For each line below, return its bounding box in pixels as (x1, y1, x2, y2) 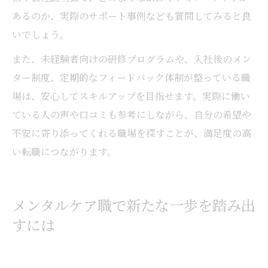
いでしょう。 (12, 27, 69, 41)
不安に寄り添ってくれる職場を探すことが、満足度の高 (12, 126, 251, 140)
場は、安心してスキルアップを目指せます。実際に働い (12, 89, 250, 103)
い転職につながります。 (12, 144, 117, 159)
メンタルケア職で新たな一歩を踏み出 (12, 197, 255, 215)
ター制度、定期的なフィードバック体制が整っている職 (12, 70, 251, 84)
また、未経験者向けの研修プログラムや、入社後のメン (12, 51, 251, 66)
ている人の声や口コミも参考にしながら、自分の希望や (12, 107, 251, 121)
